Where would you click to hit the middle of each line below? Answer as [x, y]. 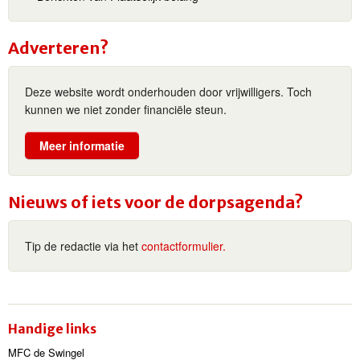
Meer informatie [82, 146]
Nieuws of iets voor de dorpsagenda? [155, 202]
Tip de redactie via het [83, 246]
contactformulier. [184, 246]
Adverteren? [58, 47]
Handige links [52, 329]
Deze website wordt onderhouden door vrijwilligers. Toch [168, 91]
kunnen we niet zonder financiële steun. [126, 109]
